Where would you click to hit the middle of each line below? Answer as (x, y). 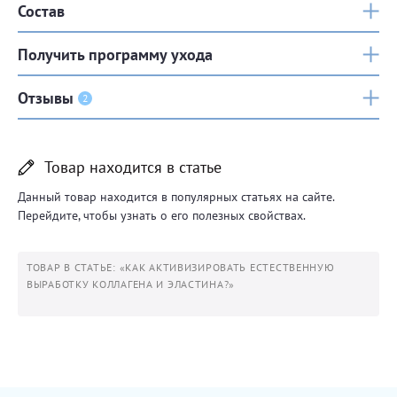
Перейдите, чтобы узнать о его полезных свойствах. (162, 215)
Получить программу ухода (115, 54)
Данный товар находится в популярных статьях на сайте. (176, 197)
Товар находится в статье (133, 167)
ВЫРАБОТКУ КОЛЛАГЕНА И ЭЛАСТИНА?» (131, 284)
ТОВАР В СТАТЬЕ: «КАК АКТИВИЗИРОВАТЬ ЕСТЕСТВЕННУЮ (181, 267)
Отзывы (46, 97)
